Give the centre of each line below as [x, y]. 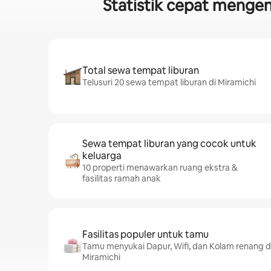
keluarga [102, 156]
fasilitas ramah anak [122, 178]
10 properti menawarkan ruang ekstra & [160, 168]
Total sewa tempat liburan [141, 70]
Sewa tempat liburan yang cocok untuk [169, 144]
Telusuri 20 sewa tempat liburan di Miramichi [169, 82]
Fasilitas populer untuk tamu [145, 234]
